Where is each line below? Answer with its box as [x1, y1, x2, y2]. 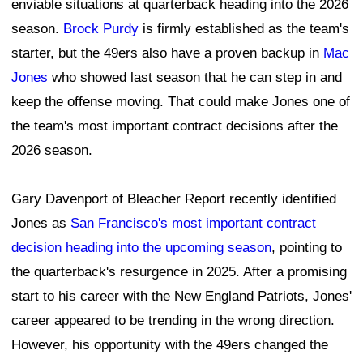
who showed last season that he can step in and [48, 70, 342, 86]
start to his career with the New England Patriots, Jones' [11, 288, 352, 305]
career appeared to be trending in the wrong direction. [11, 313, 335, 329]
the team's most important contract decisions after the [11, 118, 338, 135]
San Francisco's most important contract [70, 216, 316, 232]
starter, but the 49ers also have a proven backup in [11, 45, 323, 62]
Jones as [11, 216, 70, 232]
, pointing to [271, 240, 342, 256]
